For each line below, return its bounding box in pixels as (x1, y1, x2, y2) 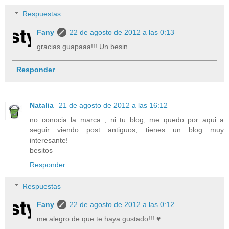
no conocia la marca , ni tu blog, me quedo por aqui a (30, 115, 224, 124)
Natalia (30, 101, 56, 109)
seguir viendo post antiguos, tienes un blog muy (30, 125, 224, 134)
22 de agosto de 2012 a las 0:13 (70, 28, 175, 36)
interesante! (30, 135, 68, 144)
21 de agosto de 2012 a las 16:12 (59, 101, 168, 109)
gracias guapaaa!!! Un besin (37, 42, 128, 51)
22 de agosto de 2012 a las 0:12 (70, 200, 175, 209)
